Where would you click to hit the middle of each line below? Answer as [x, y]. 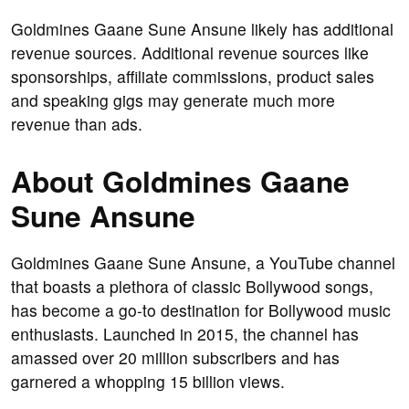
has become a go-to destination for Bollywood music [201, 310]
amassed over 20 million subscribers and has [175, 358]
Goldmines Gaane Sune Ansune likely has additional [202, 29]
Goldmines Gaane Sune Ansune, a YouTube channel [203, 263]
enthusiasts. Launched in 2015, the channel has [185, 334]
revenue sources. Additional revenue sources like [190, 53]
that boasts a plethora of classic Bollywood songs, [192, 287]
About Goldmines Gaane [180, 181]
